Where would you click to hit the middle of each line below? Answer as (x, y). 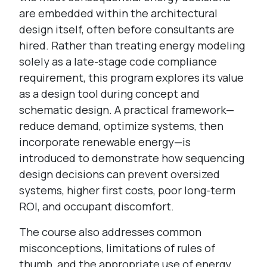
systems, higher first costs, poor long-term (127, 190)
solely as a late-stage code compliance (118, 61)
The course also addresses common (110, 232)
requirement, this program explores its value (131, 77)
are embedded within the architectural (118, 13)
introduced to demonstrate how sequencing (132, 158)
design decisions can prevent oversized (119, 174)
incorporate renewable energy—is (105, 142)
